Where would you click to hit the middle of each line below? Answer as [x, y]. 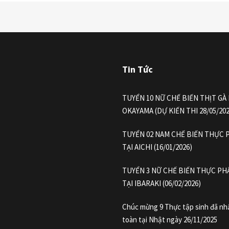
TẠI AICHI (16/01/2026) [157, 147]
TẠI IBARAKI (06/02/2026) [162, 184]
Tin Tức [138, 70]
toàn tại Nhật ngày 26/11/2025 [170, 220]
